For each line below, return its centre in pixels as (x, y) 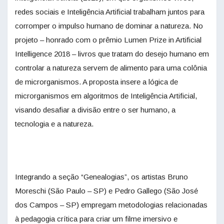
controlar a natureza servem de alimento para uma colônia (111, 68)
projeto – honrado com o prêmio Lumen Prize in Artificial (108, 40)
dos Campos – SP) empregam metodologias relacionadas (111, 205)
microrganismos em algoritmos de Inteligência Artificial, (106, 96)
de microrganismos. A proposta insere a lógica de (96, 82)
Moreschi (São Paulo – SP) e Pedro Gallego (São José (106, 191)
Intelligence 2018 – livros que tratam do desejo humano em (112, 54)
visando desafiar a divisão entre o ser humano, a (95, 110)
